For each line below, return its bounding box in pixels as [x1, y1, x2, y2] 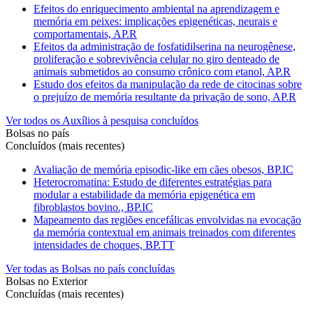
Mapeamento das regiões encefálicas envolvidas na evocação [34, 213, 301, 226]
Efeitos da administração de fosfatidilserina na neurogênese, [34, 40, 296, 52]
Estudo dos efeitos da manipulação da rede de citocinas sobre [34, 78, 302, 90]
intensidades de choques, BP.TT [34, 238, 175, 251]
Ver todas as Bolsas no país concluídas [6, 262, 175, 275]
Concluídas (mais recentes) [6, 287, 124, 300]
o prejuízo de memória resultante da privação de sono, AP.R [34, 90, 296, 103]
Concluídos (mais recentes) [6, 139, 124, 152]
